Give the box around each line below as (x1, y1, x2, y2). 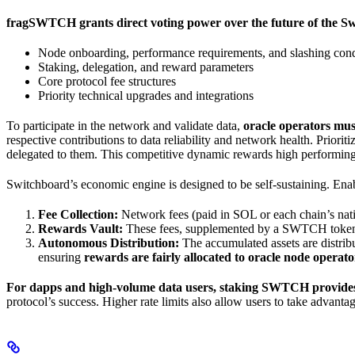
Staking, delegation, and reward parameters (38, 59, 254, 74)
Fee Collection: (38, 207, 118, 221)
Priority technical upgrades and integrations (38, 88, 254, 102)
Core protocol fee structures (38, 74, 176, 88)
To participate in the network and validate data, (6, 118, 243, 132)
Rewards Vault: (38, 221, 123, 235)
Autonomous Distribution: (38, 235, 179, 250)
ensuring (38, 250, 84, 264)
